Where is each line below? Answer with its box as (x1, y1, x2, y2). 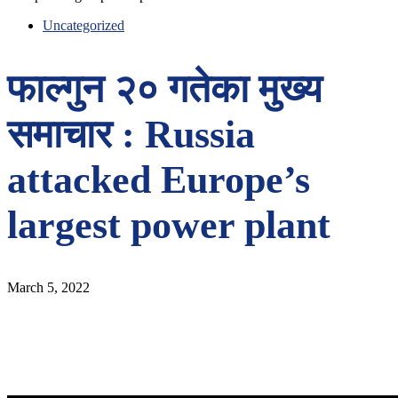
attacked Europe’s (7, 157, 310, 202)
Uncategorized (43, 18, 124, 33)
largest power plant (7, 203, 330, 247)
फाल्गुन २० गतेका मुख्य (7, 67, 322, 111)
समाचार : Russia (7, 112, 255, 156)
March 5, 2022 (7, 280, 90, 296)
